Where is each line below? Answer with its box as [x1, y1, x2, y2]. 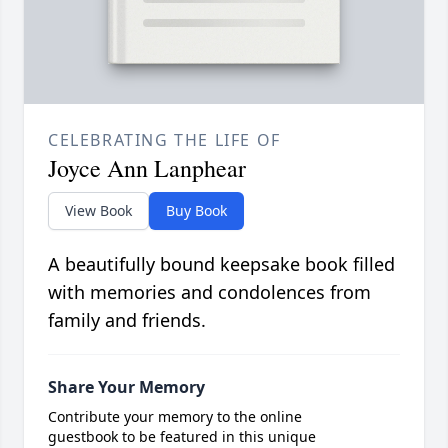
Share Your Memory [48, 376, 205, 399]
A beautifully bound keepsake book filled [48, 252, 395, 277]
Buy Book [166, 201, 227, 221]
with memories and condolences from [48, 280, 371, 305]
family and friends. [48, 308, 206, 333]
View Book [65, 201, 132, 221]
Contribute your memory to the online [48, 407, 302, 427]
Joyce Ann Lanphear [48, 152, 246, 185]
